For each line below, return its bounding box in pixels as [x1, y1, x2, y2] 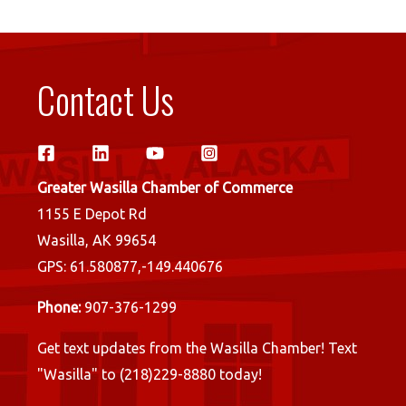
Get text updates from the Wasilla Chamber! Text [36, 339, 357, 356]
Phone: [36, 298, 81, 315]
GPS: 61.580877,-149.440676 [36, 257, 223, 275]
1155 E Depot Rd [36, 205, 147, 222]
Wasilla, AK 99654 [36, 231, 156, 248]
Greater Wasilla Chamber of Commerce [36, 179, 293, 196]
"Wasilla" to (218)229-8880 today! [36, 365, 262, 382]
